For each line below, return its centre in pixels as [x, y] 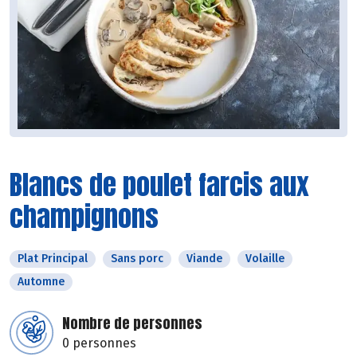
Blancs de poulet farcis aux [159, 185]
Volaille [265, 259]
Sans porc [137, 259]
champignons [84, 217]
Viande [204, 259]
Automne [41, 282]
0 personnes [99, 343]
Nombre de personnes [132, 324]
